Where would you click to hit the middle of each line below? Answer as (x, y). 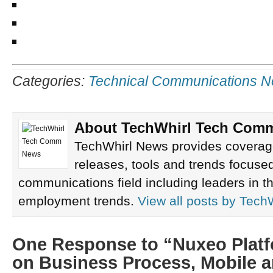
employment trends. (78, 201)
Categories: (50, 81)
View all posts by (189, 201)
